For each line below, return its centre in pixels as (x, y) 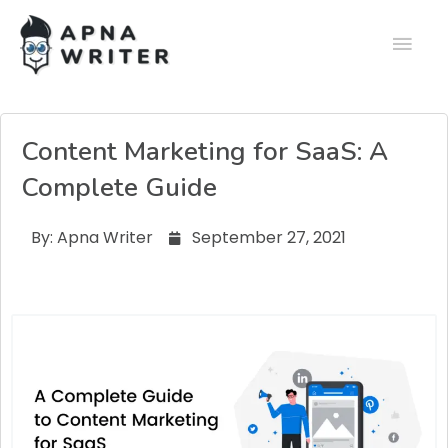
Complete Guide (119, 188)
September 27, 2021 (269, 238)
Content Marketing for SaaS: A (204, 152)
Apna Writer (103, 238)
